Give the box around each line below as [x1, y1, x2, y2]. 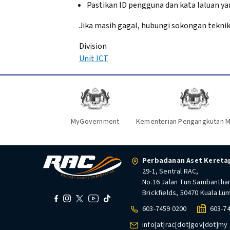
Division [79, 41, 107, 52]
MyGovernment [70, 117, 120, 127]
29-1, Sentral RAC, [142, 166, 199, 177]
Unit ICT [79, 53, 108, 64]
